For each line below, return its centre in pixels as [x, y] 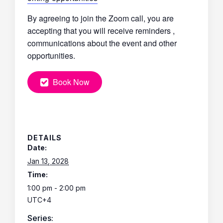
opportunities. [51, 55]
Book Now [71, 82]
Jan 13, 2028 [48, 161]
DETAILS [45, 137]
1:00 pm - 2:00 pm [56, 188]
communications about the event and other [102, 43]
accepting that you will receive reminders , [101, 30]
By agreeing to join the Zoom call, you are [101, 18]
